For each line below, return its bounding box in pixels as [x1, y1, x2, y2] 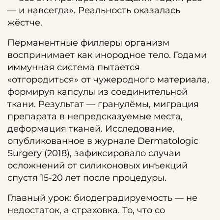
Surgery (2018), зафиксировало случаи [7, 148, 180, 159]
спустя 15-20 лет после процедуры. [7, 172, 166, 183]
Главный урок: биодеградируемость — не [7, 192, 197, 203]
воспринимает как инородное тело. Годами [7, 50, 207, 60]
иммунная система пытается [7, 62, 140, 73]
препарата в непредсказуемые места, [7, 111, 183, 122]
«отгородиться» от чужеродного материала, [7, 74, 209, 85]
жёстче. [7, 17, 42, 28]
